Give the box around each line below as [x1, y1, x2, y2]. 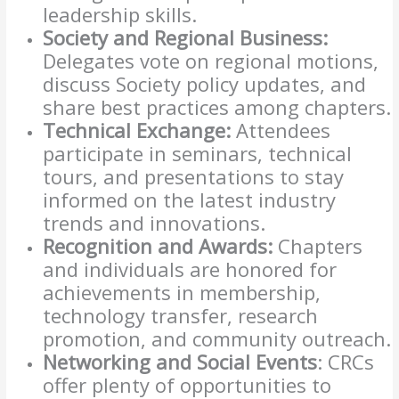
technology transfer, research [43, 302, 319, 330]
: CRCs [317, 348, 375, 376]
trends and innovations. [43, 209, 266, 237]
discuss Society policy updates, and [43, 70, 367, 98]
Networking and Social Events [43, 348, 318, 376]
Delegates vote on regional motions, [43, 47, 379, 75]
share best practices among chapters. [43, 94, 392, 121]
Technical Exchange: [43, 117, 232, 144]
